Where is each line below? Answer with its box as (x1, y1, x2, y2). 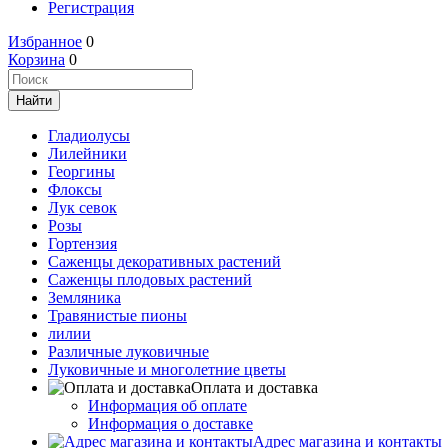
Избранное (8, 33, 82, 50)
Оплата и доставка (191, 379, 318, 396)
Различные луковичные (48, 343, 209, 360)
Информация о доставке (88, 415, 253, 432)
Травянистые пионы (48, 307, 187, 324)
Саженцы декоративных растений (48, 253, 281, 270)
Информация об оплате (88, 397, 247, 414)
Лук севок (48, 199, 117, 216)
